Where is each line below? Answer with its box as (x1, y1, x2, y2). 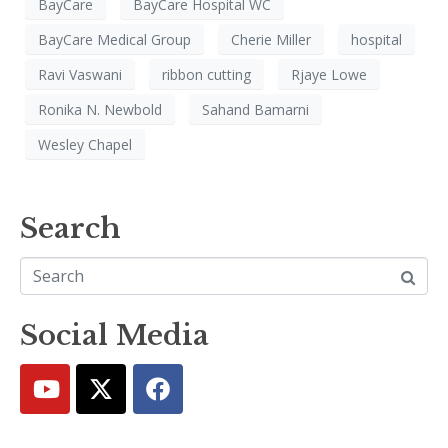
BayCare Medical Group (38, 29, 191, 49)
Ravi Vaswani (38, 64, 122, 84)
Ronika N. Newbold (38, 99, 162, 119)
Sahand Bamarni (202, 99, 309, 119)
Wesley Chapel (38, 134, 132, 154)
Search (20, 211, 121, 247)
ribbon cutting (162, 64, 251, 84)
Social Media (20, 318, 209, 354)
